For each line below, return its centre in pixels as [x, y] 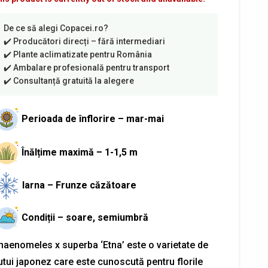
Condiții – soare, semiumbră [85, 218]
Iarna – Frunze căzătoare [79, 185]
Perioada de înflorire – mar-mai [92, 119]
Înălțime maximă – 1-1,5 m [79, 153]
